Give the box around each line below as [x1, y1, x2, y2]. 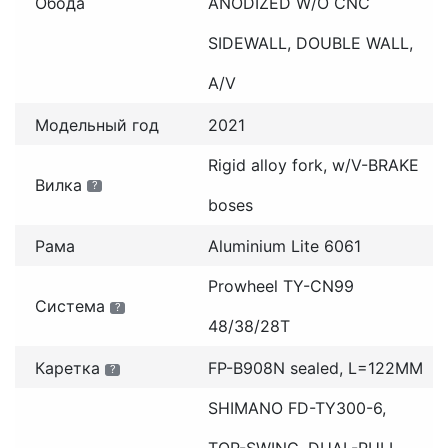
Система [35, 296, 105, 317]
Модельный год [35, 114, 159, 135]
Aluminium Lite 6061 [207, 236, 361, 257]
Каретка [35, 357, 100, 378]
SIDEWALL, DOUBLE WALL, [207, 33, 413, 53]
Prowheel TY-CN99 [207, 276, 354, 297]
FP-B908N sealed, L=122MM [207, 357, 423, 378]
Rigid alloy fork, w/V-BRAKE [207, 154, 419, 175]
